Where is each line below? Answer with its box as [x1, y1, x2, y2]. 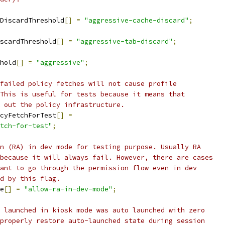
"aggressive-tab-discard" [76, 37, 173, 46]
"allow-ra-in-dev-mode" [24, 185, 113, 193]
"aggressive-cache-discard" [84, 16, 189, 25]
